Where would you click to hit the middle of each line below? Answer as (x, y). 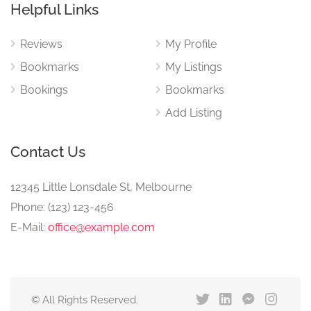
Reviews (41, 44)
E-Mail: (29, 227)
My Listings (194, 67)
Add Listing (194, 113)
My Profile (191, 44)
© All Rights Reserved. (85, 300)
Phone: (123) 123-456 (62, 207)
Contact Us (48, 152)
